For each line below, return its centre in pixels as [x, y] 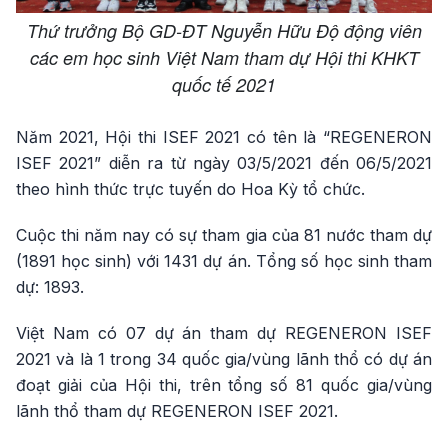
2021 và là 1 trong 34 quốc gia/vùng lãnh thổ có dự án [224, 359]
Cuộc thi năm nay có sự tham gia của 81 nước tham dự [224, 235]
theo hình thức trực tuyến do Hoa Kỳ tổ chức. [190, 189]
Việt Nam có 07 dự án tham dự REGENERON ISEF [224, 333]
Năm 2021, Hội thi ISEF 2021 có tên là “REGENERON [224, 137]
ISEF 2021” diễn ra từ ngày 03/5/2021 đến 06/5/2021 [224, 163]
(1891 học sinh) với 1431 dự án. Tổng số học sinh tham [224, 261]
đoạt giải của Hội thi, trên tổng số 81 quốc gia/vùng [224, 385]
